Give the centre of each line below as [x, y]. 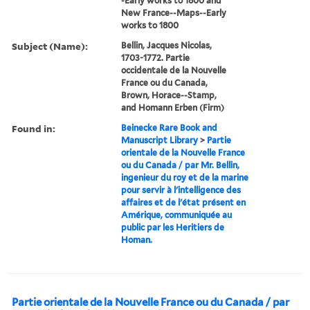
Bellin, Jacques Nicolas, [167, 45]
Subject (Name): [50, 46]
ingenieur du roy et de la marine [185, 177]
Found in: [34, 128]
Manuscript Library [160, 140]
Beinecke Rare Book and [170, 127]
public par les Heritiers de [173, 227]
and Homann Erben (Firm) [173, 107]
